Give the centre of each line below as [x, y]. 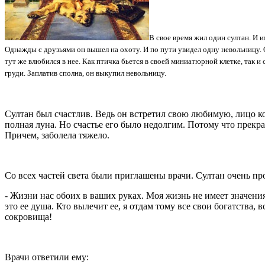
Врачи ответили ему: [47, 257]
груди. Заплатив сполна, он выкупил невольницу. [85, 73]
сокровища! [28, 216]
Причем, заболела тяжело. [57, 135]
